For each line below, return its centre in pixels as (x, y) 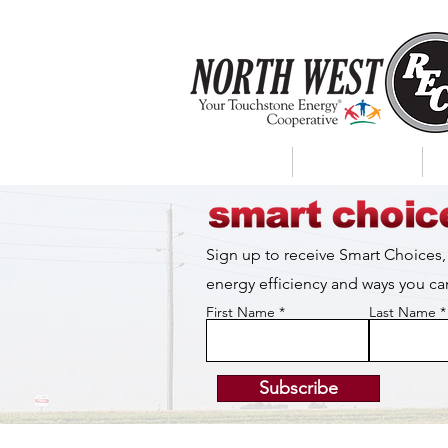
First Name (240, 312)
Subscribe (298, 388)
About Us (237, 161)
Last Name (402, 312)
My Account (357, 161)
